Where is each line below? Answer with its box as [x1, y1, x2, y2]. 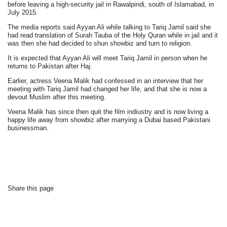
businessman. [8, 124, 49, 132]
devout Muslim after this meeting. [8, 93, 106, 101]
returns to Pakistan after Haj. [8, 62, 93, 70]
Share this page [8, 184, 54, 193]
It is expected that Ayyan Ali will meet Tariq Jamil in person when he [8, 54, 208, 62]
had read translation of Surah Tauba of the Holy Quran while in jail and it [8, 31, 218, 40]
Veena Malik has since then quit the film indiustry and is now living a [8, 108, 209, 116]
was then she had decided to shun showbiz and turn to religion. [8, 40, 193, 48]
